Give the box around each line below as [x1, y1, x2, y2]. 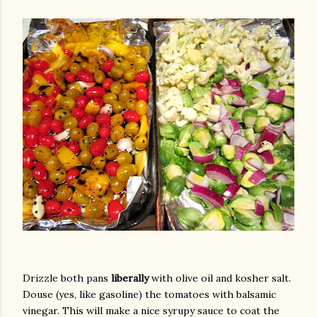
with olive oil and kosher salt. [149, 272, 291, 284]
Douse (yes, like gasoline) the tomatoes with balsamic [23, 288, 276, 301]
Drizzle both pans [23, 272, 111, 284]
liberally [111, 272, 149, 284]
